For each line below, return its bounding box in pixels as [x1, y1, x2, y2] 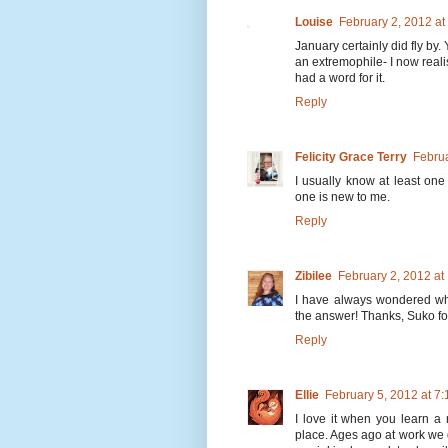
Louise [295, 14, 333, 29]
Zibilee [295, 268, 332, 283]
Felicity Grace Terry [295, 149, 407, 164]
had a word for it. [295, 70, 385, 85]
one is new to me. [295, 189, 390, 204]
